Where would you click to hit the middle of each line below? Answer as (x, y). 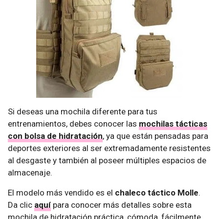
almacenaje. (30, 172)
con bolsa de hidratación (55, 136)
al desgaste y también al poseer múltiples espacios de (107, 160)
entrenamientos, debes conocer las (73, 123)
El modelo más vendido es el (61, 192)
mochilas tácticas (173, 123)
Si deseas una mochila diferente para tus (83, 111)
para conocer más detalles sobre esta (121, 205)
